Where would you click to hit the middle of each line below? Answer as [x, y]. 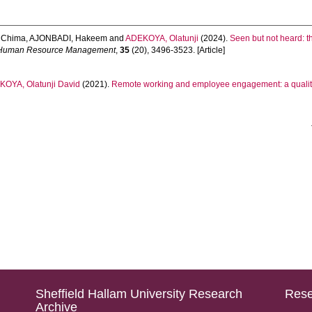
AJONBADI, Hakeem [69, 38]
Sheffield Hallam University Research [139, 294]
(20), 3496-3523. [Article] [178, 50]
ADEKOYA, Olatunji [162, 38]
